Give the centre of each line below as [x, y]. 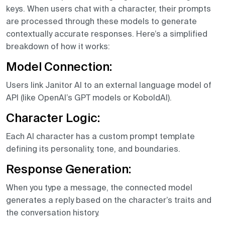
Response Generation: [69, 170]
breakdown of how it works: [58, 46]
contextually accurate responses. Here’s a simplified [107, 34]
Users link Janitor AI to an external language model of [109, 85]
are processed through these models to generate [101, 21]
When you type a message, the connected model [99, 188]
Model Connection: [59, 68]
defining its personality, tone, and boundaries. [93, 149]
